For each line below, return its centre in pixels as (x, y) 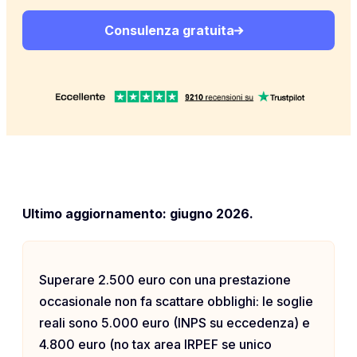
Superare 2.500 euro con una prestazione (165, 279)
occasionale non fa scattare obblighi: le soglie (176, 301)
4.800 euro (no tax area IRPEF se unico (155, 344)
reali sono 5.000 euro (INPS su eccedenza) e (175, 322)
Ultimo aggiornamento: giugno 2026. (138, 213)
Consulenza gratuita (169, 30)
